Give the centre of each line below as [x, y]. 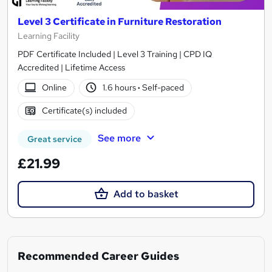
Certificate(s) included [84, 111]
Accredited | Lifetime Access [71, 67]
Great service [55, 139]
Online [54, 88]
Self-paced [162, 88]
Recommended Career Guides [98, 256]
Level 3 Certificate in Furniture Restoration [120, 21]
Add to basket [146, 194]
